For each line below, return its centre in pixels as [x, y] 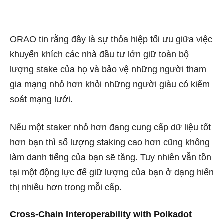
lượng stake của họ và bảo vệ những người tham [108, 70]
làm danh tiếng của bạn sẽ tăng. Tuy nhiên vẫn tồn [111, 158]
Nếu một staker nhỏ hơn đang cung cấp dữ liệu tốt [110, 128]
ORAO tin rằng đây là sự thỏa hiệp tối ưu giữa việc [111, 40]
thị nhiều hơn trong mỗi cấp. [66, 188]
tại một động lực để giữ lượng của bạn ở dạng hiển [112, 173]
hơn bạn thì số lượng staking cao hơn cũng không [110, 143]
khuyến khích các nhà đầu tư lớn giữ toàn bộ [99, 55]
